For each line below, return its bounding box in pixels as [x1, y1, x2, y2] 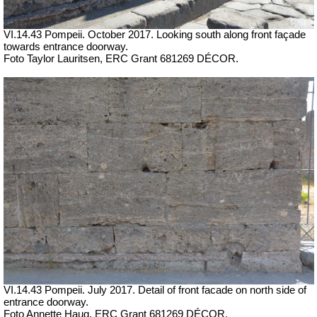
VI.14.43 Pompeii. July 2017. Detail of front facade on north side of [4, 284, 306, 296]
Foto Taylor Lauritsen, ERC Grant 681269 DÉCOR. [4, 53, 238, 65]
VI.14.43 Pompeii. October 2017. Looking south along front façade [4, 29, 306, 41]
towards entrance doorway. [4, 41, 128, 53]
